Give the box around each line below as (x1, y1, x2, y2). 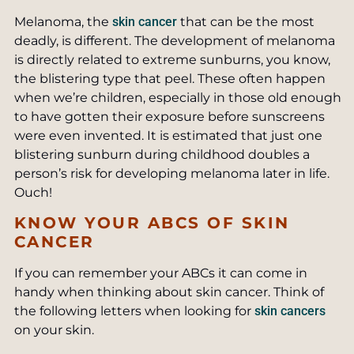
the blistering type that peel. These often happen (13, 71, 326, 86)
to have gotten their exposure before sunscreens (13, 109, 325, 124)
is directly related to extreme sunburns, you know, (13, 52, 330, 67)
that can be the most (176, 14, 314, 29)
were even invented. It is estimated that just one (13, 128, 322, 143)
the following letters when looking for (13, 303, 254, 319)
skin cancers (254, 303, 326, 319)
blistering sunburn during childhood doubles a (13, 147, 310, 162)
